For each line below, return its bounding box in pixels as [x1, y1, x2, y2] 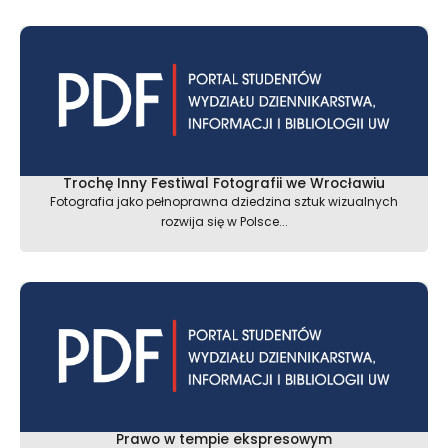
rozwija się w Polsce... [160, 213, 288, 231]
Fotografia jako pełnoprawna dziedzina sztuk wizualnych [50, 193, 398, 211]
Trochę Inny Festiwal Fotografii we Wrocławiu [63, 174, 385, 194]
